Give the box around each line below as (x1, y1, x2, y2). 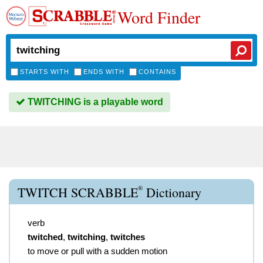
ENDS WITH (83, 68, 124, 75)
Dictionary (143, 184, 201, 201)
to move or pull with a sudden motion (28, 246, 167, 256)
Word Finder (117, 6, 200, 28)
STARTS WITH (20, 68, 69, 75)
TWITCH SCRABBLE (18, 184, 138, 201)
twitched (28, 232, 63, 242)
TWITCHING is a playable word (25, 97, 163, 107)
